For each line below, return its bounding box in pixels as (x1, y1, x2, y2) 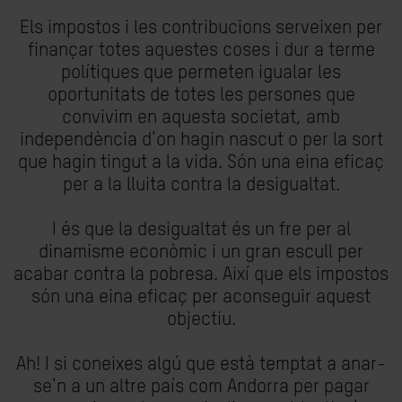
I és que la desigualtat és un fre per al (51, 221, 351, 240)
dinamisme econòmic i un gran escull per (39, 243, 363, 262)
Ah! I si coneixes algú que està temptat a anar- (16, 355, 386, 374)
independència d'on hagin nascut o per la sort (19, 131, 383, 150)
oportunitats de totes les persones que (47, 86, 355, 105)
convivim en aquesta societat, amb (62, 109, 340, 127)
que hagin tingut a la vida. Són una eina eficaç (18, 153, 384, 172)
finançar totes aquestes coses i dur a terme (27, 41, 375, 60)
